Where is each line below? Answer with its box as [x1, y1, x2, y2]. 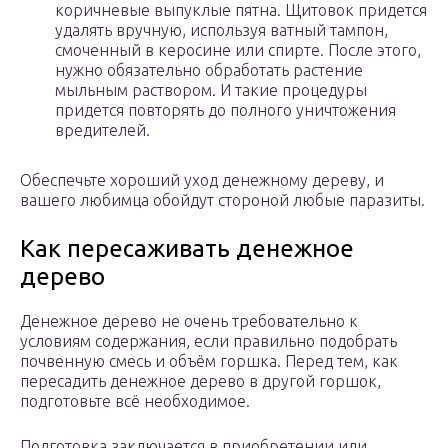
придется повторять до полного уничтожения [55, 101, 396, 120]
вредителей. [55, 121, 150, 140]
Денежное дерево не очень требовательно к [20, 312, 358, 331]
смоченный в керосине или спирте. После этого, [55, 41, 421, 60]
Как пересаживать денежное [20, 235, 354, 263]
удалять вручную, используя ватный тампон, [55, 21, 388, 40]
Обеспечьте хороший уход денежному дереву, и [20, 171, 384, 190]
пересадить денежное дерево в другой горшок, [20, 372, 381, 391]
